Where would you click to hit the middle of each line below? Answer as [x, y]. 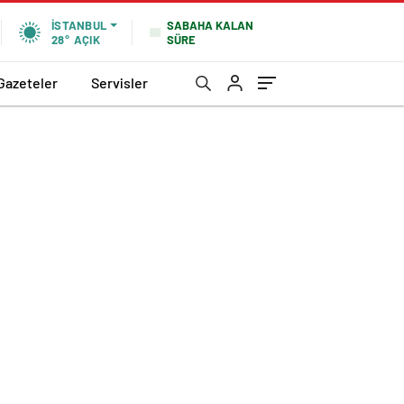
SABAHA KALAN [210, 25]
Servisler [119, 82]
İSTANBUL [79, 25]
